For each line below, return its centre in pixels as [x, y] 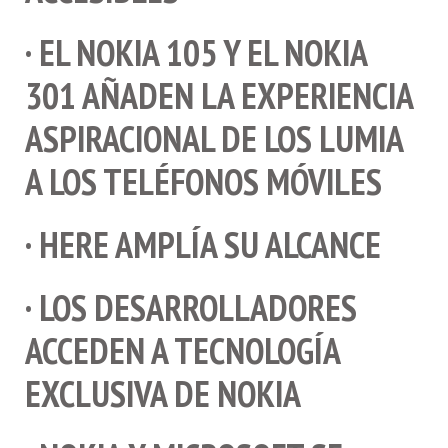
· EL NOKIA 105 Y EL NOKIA [196, 52]
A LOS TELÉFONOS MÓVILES [203, 181]
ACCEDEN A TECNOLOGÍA [182, 350]
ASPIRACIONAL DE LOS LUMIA [214, 138]
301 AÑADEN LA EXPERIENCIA [219, 95]
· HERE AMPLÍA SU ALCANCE [203, 244]
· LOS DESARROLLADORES [191, 307]
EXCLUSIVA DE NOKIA [163, 393]
